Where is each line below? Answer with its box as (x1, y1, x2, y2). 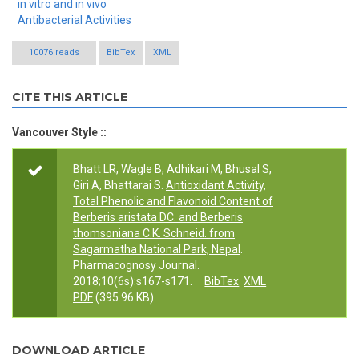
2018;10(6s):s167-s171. (73, 275, 192, 288)
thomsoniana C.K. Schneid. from (73, 227, 235, 240)
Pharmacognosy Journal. (73, 259, 200, 272)
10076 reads (29, 47, 79, 58)
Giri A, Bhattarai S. (73, 179, 163, 192)
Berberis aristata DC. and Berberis (73, 211, 243, 224)
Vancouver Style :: (12, 126, 107, 139)
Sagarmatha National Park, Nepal (73, 243, 240, 256)
